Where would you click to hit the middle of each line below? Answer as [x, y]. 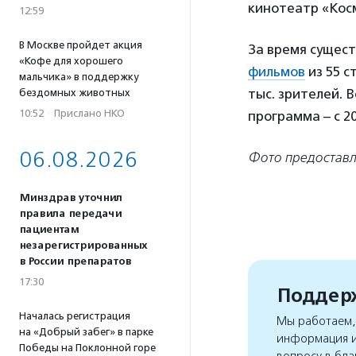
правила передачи [70, 214]
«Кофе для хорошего [71, 61]
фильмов [277, 72]
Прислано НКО [89, 113]
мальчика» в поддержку [79, 77]
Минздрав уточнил [71, 198]
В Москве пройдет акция [81, 45]
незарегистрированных [83, 246]
